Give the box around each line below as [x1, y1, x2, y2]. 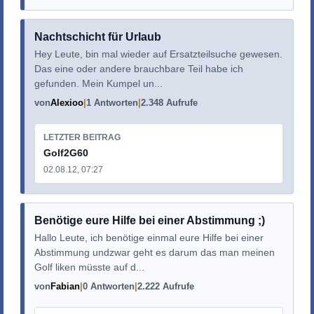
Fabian [50, 280, 80, 292]
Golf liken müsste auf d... [34, 261, 144, 273]
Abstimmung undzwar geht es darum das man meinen [34, 246, 275, 258]
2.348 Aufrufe [140, 97, 198, 108]
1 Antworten [86, 97, 138, 108]
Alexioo [50, 97, 83, 108]
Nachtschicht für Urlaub [34, 30, 161, 43]
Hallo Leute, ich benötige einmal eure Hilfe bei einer [34, 231, 264, 243]
